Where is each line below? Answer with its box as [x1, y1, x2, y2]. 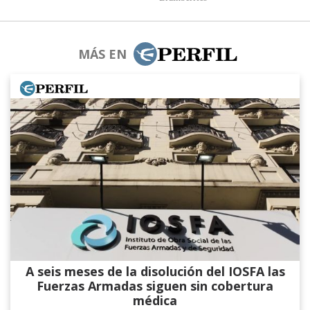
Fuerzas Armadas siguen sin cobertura [37, 277, 273, 294]
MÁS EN [77, 45, 127, 62]
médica [133, 292, 177, 309]
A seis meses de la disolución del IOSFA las [25, 263, 285, 280]
